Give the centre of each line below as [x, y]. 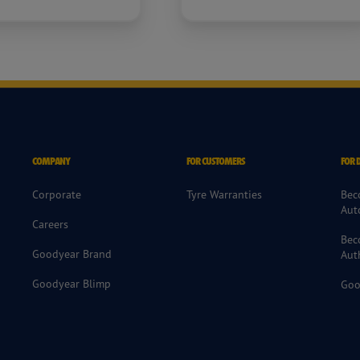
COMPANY [51, 162]
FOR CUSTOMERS [216, 162]
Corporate [56, 194]
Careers [50, 224]
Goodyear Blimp [71, 284]
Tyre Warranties [224, 194]
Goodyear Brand [72, 254]
